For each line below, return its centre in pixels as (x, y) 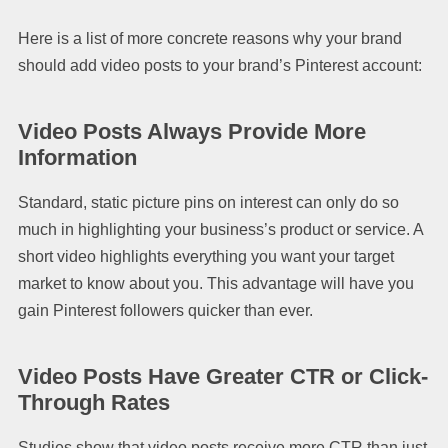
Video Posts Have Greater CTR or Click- (223, 376)
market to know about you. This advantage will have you (216, 283)
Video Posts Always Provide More (192, 131)
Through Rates (94, 402)
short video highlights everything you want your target (206, 256)
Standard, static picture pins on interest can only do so (208, 202)
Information (77, 157)
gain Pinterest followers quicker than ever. (165, 310)
